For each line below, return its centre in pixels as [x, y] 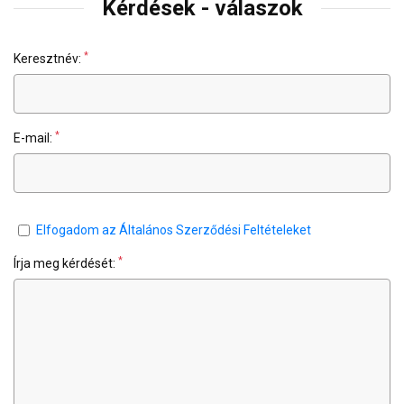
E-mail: [34, 138]
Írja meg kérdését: [66, 264]
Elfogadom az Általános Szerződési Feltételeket [174, 230]
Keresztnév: [49, 59]
